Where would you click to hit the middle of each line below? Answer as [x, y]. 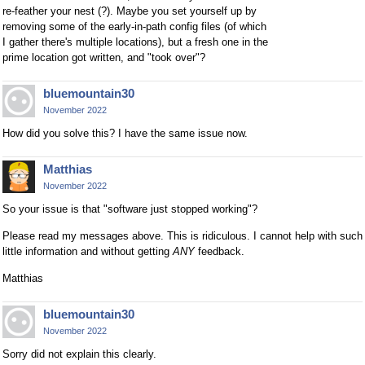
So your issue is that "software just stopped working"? [130, 209]
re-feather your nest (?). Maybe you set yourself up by [130, 11]
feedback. [220, 251]
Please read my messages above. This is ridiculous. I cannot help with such [182, 235]
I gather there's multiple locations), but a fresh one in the [135, 42]
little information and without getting [88, 251]
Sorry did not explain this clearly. [79, 354]
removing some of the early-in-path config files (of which [134, 27]
